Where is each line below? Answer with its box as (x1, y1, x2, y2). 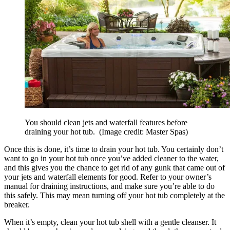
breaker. (4, 200, 30, 209)
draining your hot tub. (25, 127, 99, 137)
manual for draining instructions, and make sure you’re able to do (4, 182, 215, 191)
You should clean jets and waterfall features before (25, 118, 187, 127)
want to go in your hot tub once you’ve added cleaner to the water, (4, 154, 219, 163)
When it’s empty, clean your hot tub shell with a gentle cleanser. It (4, 218, 216, 227)
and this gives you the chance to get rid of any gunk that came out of (4, 163, 225, 172)
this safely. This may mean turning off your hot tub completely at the (4, 191, 225, 200)
